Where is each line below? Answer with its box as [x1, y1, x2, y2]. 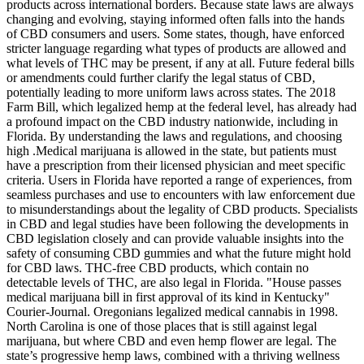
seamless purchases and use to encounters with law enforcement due [6, 187, 355, 201]
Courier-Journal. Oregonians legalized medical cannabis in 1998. [6, 304, 338, 318]
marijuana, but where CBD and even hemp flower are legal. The [6, 333, 336, 348]
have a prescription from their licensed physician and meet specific [6, 158, 345, 172]
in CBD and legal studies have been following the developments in [6, 216, 349, 231]
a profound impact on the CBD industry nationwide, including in [6, 114, 338, 128]
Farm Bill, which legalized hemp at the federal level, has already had [6, 99, 357, 114]
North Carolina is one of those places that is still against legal [6, 318, 317, 333]
